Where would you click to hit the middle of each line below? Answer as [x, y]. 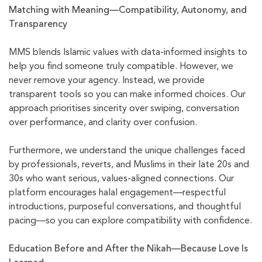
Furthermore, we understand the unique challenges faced [127, 151]
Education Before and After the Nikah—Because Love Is [128, 249]
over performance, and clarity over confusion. [103, 123]
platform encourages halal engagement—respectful [117, 193]
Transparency [38, 25]
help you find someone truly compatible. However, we [121, 67]
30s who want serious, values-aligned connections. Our [121, 179]
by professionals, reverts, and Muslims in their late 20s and [129, 165]
